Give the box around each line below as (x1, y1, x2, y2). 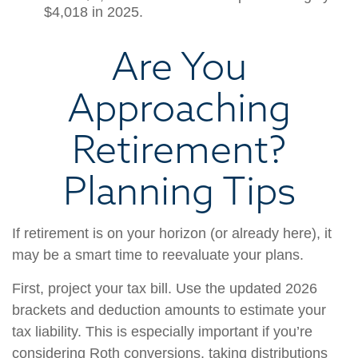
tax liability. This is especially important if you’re (12, 324, 312, 340)
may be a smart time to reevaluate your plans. (12, 247, 304, 263)
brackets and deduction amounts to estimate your (12, 302, 326, 318)
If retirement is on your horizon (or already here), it (12, 225, 332, 241)
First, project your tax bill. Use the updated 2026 (12, 280, 317, 296)
